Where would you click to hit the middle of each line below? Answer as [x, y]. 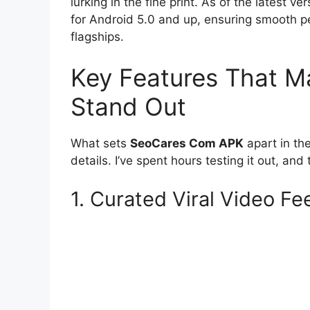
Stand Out [128, 107]
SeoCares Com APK [187, 144]
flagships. [97, 36]
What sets [100, 144]
